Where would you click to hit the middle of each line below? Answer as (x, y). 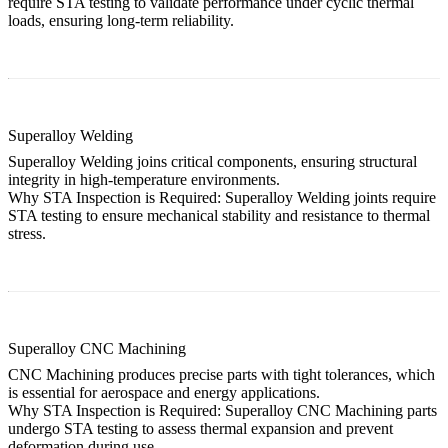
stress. (27, 233)
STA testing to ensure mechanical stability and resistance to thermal (219, 215)
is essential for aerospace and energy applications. (164, 392)
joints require (393, 197)
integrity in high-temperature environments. (144, 179)
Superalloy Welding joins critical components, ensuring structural (212, 161)
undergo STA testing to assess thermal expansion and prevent (200, 428)
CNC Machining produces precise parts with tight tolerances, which (221, 374)
